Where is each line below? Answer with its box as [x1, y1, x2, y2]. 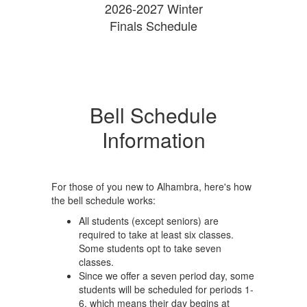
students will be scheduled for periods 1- [79, 282, 254, 296]
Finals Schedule [110, 16, 197, 34]
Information [101, 125, 206, 154]
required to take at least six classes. [79, 228, 234, 241]
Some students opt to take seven [79, 241, 221, 255]
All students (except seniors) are [79, 214, 219, 228]
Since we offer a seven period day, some [79, 269, 254, 282]
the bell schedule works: [51, 193, 156, 207]
